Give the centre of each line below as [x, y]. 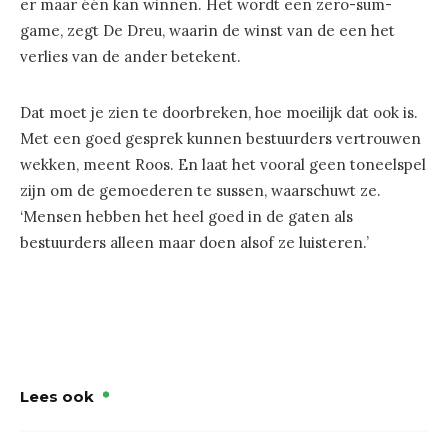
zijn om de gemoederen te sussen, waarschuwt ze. [200, 191]
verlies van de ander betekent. [130, 57]
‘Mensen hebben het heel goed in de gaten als [186, 217]
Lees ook [57, 397]
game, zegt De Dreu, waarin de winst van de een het [207, 31]
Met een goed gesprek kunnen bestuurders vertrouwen [220, 139]
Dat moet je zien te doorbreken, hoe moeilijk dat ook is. [219, 113]
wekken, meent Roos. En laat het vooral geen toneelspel [223, 165]
